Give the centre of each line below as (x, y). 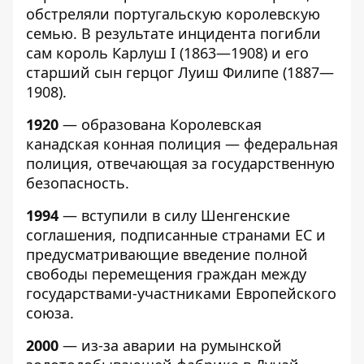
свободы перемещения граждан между (166, 274)
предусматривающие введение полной (167, 254)
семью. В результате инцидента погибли (173, 33)
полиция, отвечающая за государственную (180, 163)
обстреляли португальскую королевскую (173, 14)
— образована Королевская (160, 124)
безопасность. (78, 183)
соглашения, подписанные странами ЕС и (176, 235)
